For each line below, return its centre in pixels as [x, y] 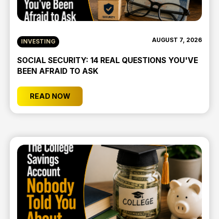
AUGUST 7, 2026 [177, 40]
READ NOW [50, 96]
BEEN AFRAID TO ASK [58, 71]
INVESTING [38, 42]
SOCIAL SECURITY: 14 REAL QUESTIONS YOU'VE [108, 61]
